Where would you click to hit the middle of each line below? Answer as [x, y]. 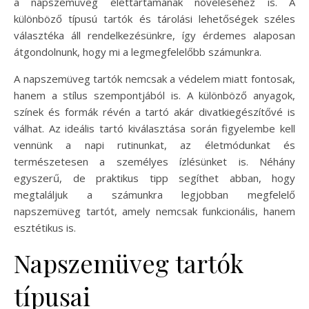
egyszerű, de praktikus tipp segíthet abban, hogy [154, 178]
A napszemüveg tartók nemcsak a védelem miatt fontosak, [154, 79]
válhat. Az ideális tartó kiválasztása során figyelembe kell [154, 128]
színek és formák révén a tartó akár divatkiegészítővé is [154, 112]
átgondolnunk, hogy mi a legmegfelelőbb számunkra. [138, 52]
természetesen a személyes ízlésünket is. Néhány [154, 161]
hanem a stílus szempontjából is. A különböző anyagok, [154, 95]
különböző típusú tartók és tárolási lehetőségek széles [154, 19]
